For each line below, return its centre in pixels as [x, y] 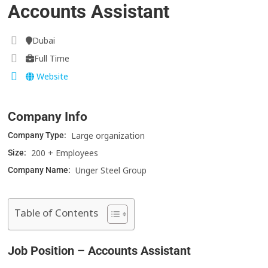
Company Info [48, 117]
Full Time [52, 59]
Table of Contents [57, 213]
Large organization [108, 136]
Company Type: [38, 135]
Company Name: [40, 170]
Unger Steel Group [111, 170]
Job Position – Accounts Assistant [100, 251]
